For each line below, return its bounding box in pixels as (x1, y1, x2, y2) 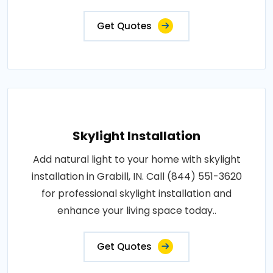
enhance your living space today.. (57, 203, 216, 218)
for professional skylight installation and (41, 186, 232, 200)
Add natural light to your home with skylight (32, 152, 241, 166)
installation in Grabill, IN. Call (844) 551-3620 (31, 169, 242, 183)
